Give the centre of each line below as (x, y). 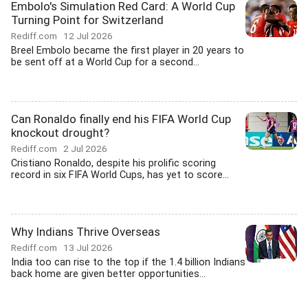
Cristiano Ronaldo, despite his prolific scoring (113, 163)
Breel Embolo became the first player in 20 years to (128, 51)
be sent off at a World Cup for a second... (105, 62)
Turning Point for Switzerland (87, 20)
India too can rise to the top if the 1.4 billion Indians (128, 262)
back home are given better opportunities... (108, 274)
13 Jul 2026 (88, 247)
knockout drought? (60, 133)
